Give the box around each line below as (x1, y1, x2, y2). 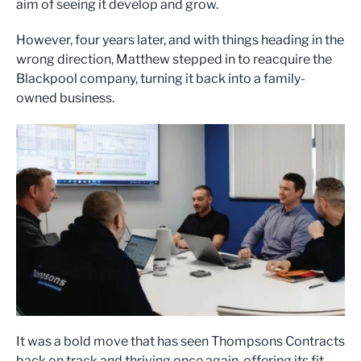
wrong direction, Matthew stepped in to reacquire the (16, 51, 332, 67)
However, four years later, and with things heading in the (16, 31, 344, 48)
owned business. (16, 89, 114, 106)
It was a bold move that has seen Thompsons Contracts (16, 333, 345, 349)
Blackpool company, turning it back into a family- (16, 70, 305, 86)
